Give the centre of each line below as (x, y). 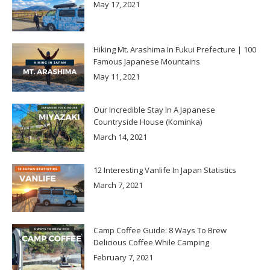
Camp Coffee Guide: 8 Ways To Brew (160, 230)
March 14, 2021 (120, 137)
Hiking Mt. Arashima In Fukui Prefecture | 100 (175, 49)
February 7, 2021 (123, 257)
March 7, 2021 (118, 185)
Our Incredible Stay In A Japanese (154, 109)
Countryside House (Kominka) (148, 121)
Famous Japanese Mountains (147, 61)
